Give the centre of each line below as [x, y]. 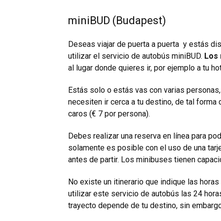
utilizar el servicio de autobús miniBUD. [136, 56]
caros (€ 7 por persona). [109, 114]
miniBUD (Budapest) [117, 21]
